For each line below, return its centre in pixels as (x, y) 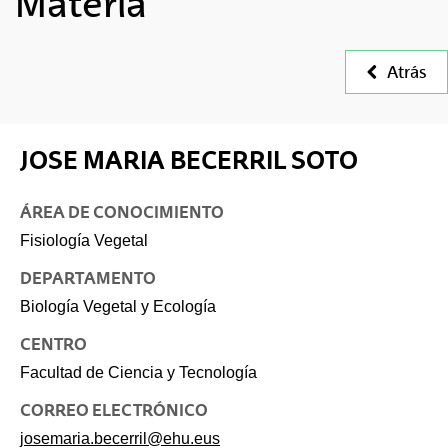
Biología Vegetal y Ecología (118, 307)
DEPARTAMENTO (88, 278)
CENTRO (53, 344)
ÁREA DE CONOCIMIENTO (122, 212)
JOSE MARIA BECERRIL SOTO (189, 160)
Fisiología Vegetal (84, 241)
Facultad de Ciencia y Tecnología (138, 373)
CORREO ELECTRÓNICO (114, 410)
